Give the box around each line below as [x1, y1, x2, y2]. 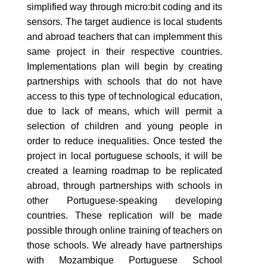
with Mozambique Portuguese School [27, 254, 222, 265]
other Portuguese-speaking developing [27, 195, 222, 206]
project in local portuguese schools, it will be [27, 150, 222, 161]
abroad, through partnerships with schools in [27, 180, 222, 191]
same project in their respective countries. [27, 46, 222, 57]
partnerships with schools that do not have [27, 76, 222, 86]
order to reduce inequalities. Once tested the [27, 135, 222, 146]
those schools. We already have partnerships [27, 240, 222, 250]
